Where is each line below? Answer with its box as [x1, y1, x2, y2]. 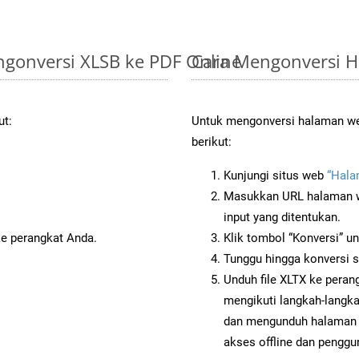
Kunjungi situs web [224, 167, 327, 183]
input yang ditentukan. [224, 209, 341, 224]
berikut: [192, 134, 232, 149]
